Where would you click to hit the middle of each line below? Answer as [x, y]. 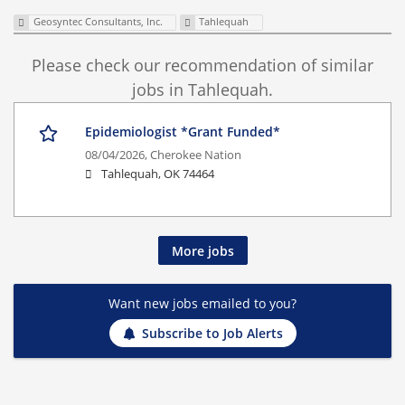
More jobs [202, 250]
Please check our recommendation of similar [202, 66]
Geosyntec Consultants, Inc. [98, 22]
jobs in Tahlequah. [202, 90]
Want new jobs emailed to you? [202, 303]
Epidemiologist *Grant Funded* [183, 132]
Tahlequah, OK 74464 [158, 174]
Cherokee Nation [196, 155]
